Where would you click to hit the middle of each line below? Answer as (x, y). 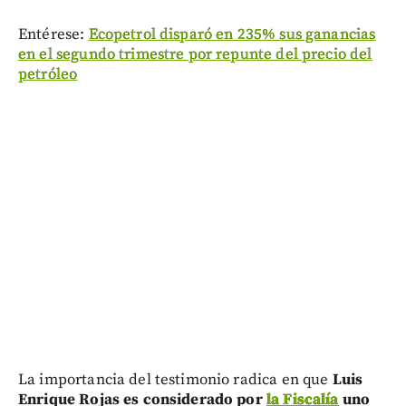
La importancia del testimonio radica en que (175, 380)
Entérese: (53, 35)
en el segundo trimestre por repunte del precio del (195, 55)
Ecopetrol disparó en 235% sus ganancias (232, 35)
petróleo (48, 75)
